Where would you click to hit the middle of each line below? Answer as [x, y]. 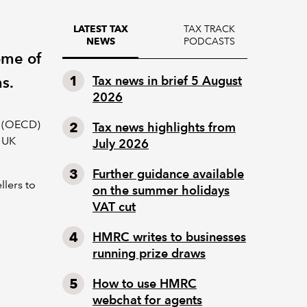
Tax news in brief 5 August [167, 81]
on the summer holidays [161, 190]
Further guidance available [168, 174]
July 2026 [121, 144]
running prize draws [149, 253]
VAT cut [114, 207]
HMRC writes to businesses [169, 237]
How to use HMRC [145, 283]
